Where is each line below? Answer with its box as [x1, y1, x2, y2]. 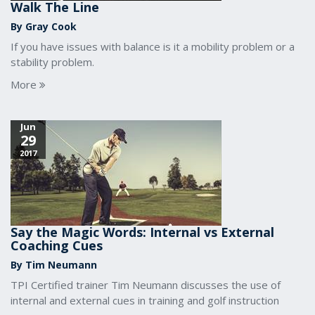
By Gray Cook [11, 20, 77, 33]
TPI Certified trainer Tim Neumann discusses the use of [11, 278, 281, 292]
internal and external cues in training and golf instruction [11, 293, 279, 307]
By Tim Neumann [11, 258, 97, 271]
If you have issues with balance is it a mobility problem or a [11, 39, 295, 53]
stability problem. [11, 55, 94, 69]
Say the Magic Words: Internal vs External [11, 224, 274, 240]
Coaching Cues [11, 237, 103, 254]
